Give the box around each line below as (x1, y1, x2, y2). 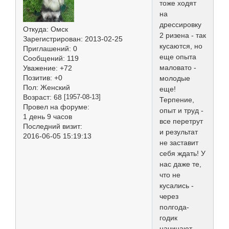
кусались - (159, 181, 194, 190)
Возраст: (23, 93, 52, 101)
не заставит (159, 139, 198, 147)
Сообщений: (23, 54, 65, 62)
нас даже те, (159, 160, 201, 169)
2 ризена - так (159, 31, 206, 40)
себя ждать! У (159, 149, 205, 158)
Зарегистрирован (23, 34, 81, 43)
